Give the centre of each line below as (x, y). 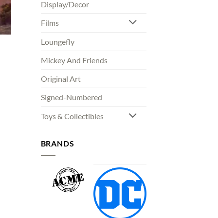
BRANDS (57, 144)
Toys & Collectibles (72, 116)
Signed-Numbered (71, 97)
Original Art (61, 79)
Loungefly (57, 42)
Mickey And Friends (74, 60)
